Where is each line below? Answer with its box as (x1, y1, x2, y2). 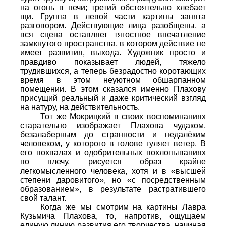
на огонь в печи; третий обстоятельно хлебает (20, 3, 206, 12)
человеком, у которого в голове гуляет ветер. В (20, 139, 206, 148)
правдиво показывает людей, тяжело (20, 57, 206, 66)
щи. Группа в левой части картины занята (20, 12, 206, 21)
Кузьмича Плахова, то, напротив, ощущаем (20, 211, 206, 220)
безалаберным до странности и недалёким (20, 130, 206, 139)
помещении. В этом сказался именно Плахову (20, 84, 206, 93)
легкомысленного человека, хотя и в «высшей (20, 166, 206, 175)
